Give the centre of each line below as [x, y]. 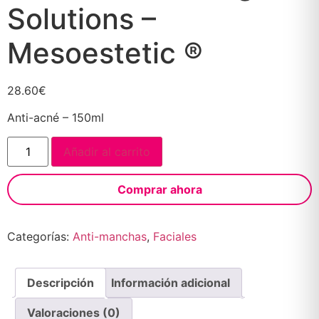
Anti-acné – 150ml [56, 118]
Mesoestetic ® [105, 53]
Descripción [61, 282]
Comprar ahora [159, 189]
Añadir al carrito [107, 151]
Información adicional [171, 282]
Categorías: [40, 236]
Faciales [175, 236]
